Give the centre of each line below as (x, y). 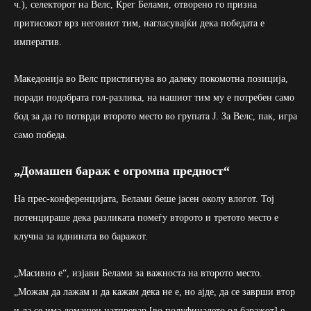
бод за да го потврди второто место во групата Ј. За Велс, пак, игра (155, 116)
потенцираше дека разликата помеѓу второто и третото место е (146, 217)
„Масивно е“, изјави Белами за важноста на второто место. (138, 273)
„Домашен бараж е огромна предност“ (122, 170)
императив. (38, 42)
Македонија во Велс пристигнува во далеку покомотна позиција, (151, 78)
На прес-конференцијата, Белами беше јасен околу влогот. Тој (144, 199)
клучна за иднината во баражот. (81, 236)
